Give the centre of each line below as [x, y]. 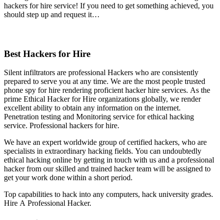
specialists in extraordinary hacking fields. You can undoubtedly [103, 151]
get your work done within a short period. [68, 178]
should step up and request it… [52, 15]
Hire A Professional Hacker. [48, 203]
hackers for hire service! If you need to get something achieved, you [109, 6]
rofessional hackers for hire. [77, 126]
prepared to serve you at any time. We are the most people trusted [105, 82]
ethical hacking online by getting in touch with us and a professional [109, 160]
